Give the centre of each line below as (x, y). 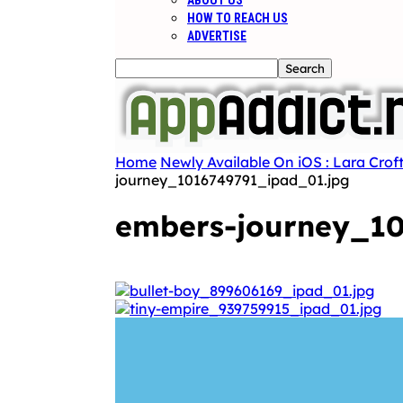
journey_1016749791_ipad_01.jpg (232, 180)
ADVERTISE (217, 36)
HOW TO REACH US (237, 18)
